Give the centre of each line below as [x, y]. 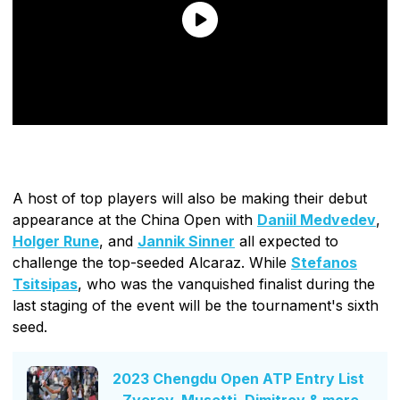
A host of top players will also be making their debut [190, 198]
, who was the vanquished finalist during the [226, 283]
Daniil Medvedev [317, 219]
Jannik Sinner [186, 241]
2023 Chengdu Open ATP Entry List [238, 379]
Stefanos [324, 262]
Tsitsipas [45, 283]
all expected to [287, 241]
